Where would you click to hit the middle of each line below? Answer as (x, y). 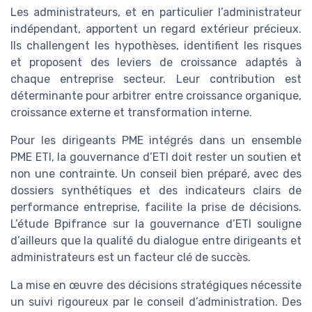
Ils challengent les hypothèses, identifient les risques (156, 46)
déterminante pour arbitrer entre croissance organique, (156, 96)
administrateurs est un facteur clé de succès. (131, 258)
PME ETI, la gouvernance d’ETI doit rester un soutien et (156, 157)
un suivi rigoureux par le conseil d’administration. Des (156, 302)
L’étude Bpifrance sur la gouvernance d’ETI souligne (156, 224)
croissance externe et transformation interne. (131, 113)
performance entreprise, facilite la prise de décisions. (156, 208)
